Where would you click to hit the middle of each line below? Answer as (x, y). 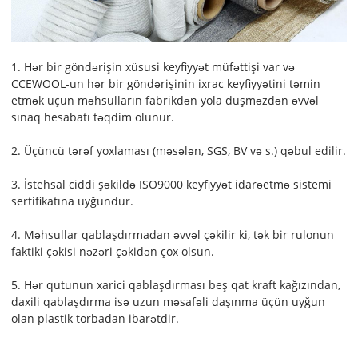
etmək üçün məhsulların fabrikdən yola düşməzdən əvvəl (165, 100)
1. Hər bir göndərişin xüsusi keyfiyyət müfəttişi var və (153, 66)
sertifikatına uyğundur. (73, 201)
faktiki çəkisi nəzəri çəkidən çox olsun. (113, 251)
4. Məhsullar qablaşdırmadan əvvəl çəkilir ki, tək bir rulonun (173, 234)
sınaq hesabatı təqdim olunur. (93, 117)
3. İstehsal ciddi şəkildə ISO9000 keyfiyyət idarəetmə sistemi (172, 184)
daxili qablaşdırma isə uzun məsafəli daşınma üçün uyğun (169, 301)
